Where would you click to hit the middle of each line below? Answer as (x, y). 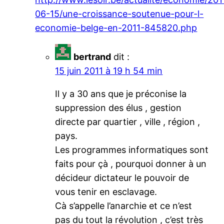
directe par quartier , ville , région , (128, 121)
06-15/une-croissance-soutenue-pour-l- (119, 13)
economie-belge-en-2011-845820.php (116, 27)
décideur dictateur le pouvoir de (122, 177)
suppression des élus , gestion (118, 107)
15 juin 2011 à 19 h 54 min (109, 70)
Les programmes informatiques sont (132, 149)
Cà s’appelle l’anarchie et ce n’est (124, 205)
